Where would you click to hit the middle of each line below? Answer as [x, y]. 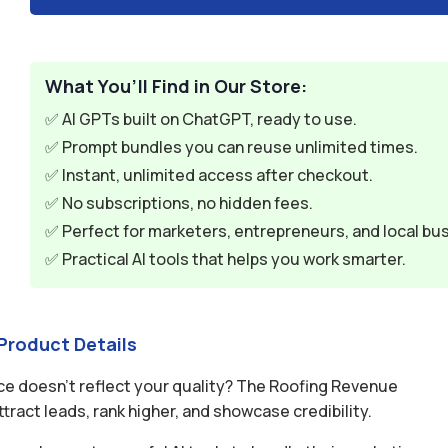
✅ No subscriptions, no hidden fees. [179, 203]
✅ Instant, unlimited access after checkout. [209, 175]
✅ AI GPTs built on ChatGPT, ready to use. [201, 119]
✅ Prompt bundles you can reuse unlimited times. [232, 147]
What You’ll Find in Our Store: [176, 86]
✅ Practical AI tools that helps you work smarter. [226, 259]
